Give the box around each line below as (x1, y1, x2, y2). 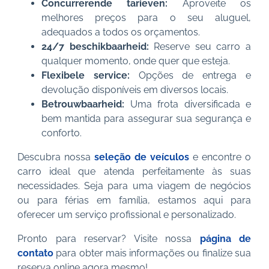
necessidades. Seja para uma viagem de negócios (17, 180, 251, 192)
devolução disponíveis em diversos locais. (41, 84, 228, 95)
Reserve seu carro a (154, 41, 252, 52)
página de (199, 233, 251, 244)
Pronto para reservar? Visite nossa (17, 233, 200, 244)
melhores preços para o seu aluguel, (41, 12, 251, 23)
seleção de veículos (94, 151, 189, 163)
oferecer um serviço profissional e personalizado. (17, 209, 236, 220)
